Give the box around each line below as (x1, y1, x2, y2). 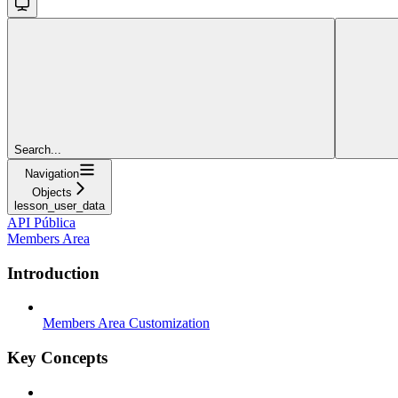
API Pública (7, 214, 76, 230)
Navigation (24, 166, 79, 180)
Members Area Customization (43, 315, 210, 331)
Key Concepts (7, 347, 107, 367)
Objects (31, 185, 72, 199)
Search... (14, 142, 61, 156)
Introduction (7, 263, 99, 283)
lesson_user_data (14, 198, 105, 212)
